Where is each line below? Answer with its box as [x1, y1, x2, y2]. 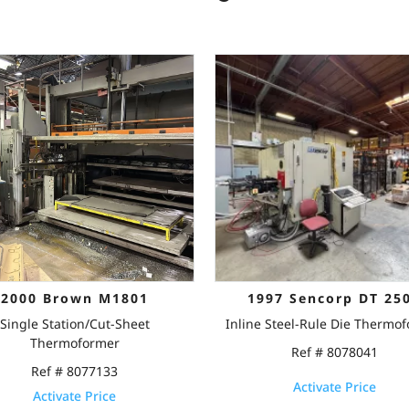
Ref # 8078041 [290, 343, 378, 361]
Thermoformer [29, 334, 120, 351]
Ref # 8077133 [31, 362, 119, 380]
